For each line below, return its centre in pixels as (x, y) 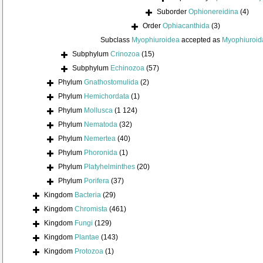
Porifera (97, 181)
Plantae (87, 237)
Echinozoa (127, 68)
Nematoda (101, 125)
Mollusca (98, 111)
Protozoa (89, 252)
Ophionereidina (213, 12)
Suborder (173, 12)
